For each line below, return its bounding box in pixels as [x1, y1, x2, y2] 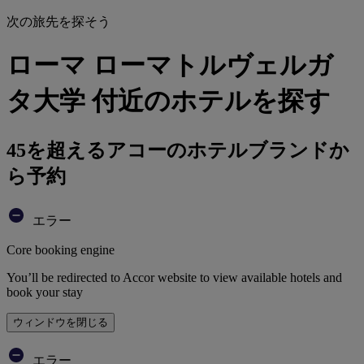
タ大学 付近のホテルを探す [6, 86, 331, 116]
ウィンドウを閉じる [13, 315, 108, 328]
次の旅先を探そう [6, 15, 110, 28]
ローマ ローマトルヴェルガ [6, 50, 333, 80]
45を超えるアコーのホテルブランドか [6, 139, 349, 161]
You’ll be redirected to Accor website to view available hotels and [6, 270, 342, 284]
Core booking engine [6, 242, 115, 257]
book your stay [6, 284, 83, 299]
